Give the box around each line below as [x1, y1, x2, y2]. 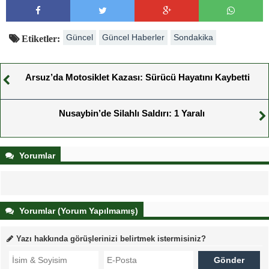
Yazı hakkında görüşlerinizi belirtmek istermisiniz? [16, 234, 206, 243]
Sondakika [174, 32, 213, 42]
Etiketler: [19, 34, 60, 43]
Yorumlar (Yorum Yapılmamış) [17, 206, 138, 216]
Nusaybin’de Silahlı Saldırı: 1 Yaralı [58, 108, 205, 118]
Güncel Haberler [102, 32, 165, 42]
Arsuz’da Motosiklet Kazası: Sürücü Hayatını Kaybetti [25, 72, 250, 82]
